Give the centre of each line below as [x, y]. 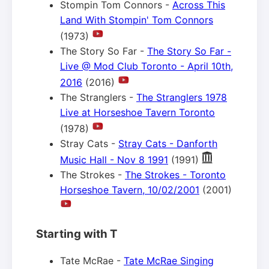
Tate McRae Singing [169, 261]
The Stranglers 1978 [182, 97]
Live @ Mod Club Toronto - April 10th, [147, 66]
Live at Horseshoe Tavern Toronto [138, 112]
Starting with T [77, 234]
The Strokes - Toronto [175, 174]
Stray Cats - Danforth [168, 143]
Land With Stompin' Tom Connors [137, 20]
